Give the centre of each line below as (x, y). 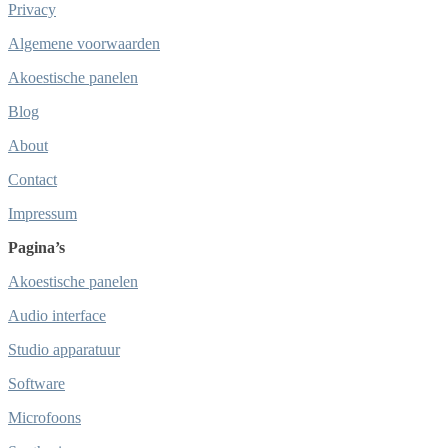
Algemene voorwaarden (84, 44)
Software (36, 384)
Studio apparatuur (64, 350)
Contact (32, 180)
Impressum (42, 214)
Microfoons (44, 418)
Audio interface (57, 316)
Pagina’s (36, 248)
